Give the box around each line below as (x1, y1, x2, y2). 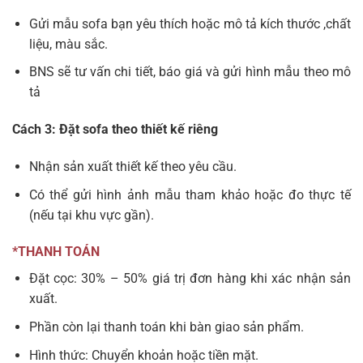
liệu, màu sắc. (28, 36, 108, 52)
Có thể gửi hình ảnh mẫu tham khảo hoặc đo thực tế (28, 186, 351, 203)
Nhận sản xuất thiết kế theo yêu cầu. (28, 158, 237, 174)
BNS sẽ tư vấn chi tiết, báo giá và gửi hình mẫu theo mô (28, 64, 351, 80)
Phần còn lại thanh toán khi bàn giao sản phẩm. (28, 318, 304, 335)
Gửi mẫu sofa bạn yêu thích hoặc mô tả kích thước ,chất (28, 15, 351, 32)
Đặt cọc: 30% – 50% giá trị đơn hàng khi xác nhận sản (28, 271, 351, 287)
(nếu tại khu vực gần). (28, 207, 154, 223)
